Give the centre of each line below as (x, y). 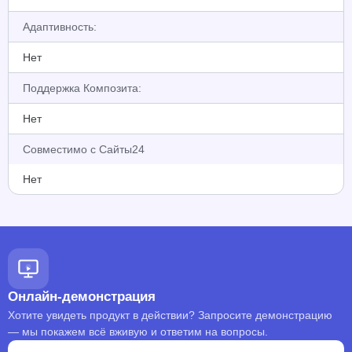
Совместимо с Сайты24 (84, 149)
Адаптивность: (60, 27)
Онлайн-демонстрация (82, 297)
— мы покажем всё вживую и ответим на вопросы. (138, 332)
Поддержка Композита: (82, 88)
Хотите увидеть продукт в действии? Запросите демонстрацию (170, 315)
